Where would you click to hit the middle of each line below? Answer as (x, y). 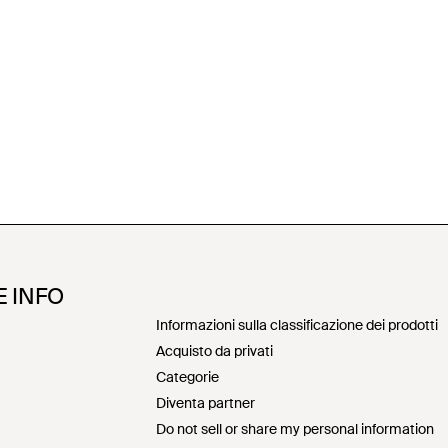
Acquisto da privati (214, 350)
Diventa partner (205, 402)
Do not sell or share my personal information (295, 428)
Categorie (187, 376)
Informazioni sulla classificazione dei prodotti (297, 324)
